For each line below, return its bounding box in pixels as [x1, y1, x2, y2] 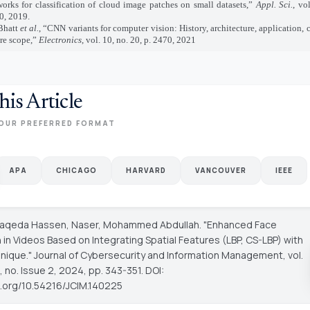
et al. [19, 23, 39, 33]
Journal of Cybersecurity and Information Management [33, 248, 283, 262]
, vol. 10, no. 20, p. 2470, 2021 [81, 35, 196, 45]
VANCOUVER [194, 165, 246, 175]
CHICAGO [55, 165, 97, 175]
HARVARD [125, 165, 166, 175]
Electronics [38, 35, 82, 45]
